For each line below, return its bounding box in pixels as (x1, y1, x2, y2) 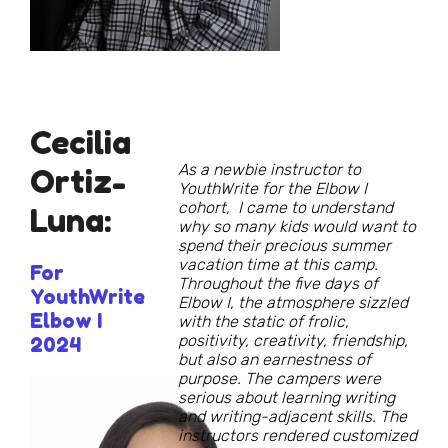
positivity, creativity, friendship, (178, 331, 408, 351)
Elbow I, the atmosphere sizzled (178, 293, 408, 313)
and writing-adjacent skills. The (178, 407, 407, 427)
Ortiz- (30, 161, 126, 201)
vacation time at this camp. (178, 255, 382, 275)
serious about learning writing (178, 388, 395, 408)
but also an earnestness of (178, 350, 371, 370)
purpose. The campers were (178, 369, 381, 389)
